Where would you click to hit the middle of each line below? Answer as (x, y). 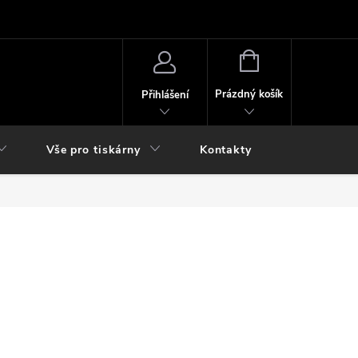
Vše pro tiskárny (93, 150)
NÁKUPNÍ (280, 59)
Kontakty (225, 150)
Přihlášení (165, 95)
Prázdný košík (249, 94)
